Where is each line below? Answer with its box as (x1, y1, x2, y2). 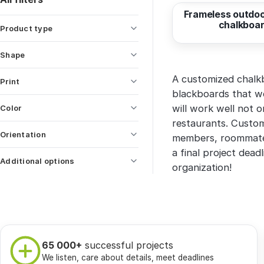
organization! (172, 161, 232, 174)
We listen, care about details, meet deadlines (42, 252, 214, 262)
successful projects (82, 239, 173, 251)
